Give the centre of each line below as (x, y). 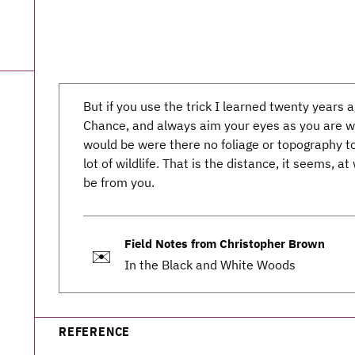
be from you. (119, 182)
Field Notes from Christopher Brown (225, 244)
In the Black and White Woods (210, 265)
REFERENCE (95, 331)
